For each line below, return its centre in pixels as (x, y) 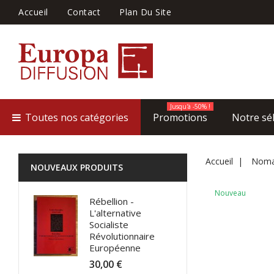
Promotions (180, 117)
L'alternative (115, 213)
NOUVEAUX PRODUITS (77, 167)
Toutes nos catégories (76, 117)
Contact (83, 12)
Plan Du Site (145, 12)
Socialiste (109, 224)
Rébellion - (112, 201)
